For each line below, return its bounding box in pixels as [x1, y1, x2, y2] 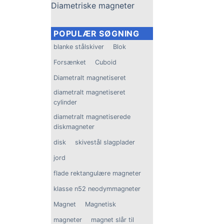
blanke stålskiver [53, 42, 104, 50]
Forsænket [53, 58, 86, 66]
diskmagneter [53, 122, 94, 130]
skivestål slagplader [75, 138, 135, 146]
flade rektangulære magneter [53, 169, 141, 177]
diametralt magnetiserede [53, 112, 130, 120]
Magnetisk [85, 200, 116, 208]
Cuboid [95, 58, 116, 66]
